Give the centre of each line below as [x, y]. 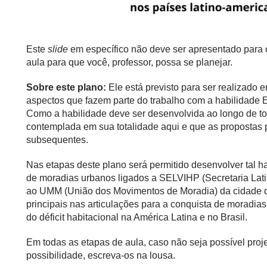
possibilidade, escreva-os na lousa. [101, 255]
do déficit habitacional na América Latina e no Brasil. [137, 217]
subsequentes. [57, 139]
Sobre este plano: [67, 87]
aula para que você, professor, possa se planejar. [129, 62]
